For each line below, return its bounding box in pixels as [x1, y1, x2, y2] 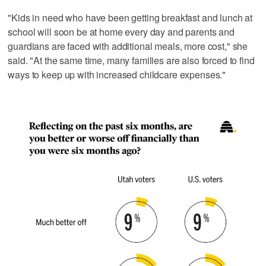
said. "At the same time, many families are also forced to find [8, 53, 255, 67]
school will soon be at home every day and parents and [8, 24, 235, 39]
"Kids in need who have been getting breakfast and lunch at [8, 10, 253, 24]
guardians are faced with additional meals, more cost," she [8, 39, 248, 53]
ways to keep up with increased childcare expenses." [8, 67, 226, 81]
